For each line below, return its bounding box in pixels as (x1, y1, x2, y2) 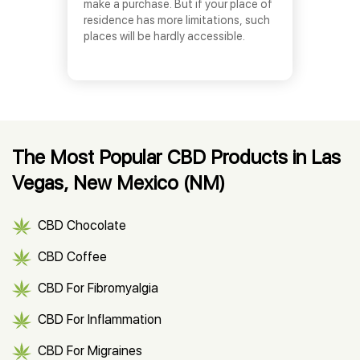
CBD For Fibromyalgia (38, 280, 158, 296)
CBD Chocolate (38, 218, 126, 233)
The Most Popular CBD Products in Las (12, 145, 341, 169)
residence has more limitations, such (84, 14, 270, 27)
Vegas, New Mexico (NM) (12, 171, 225, 194)
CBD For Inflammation (38, 312, 162, 327)
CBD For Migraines (38, 343, 142, 358)
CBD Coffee (38, 249, 107, 264)
